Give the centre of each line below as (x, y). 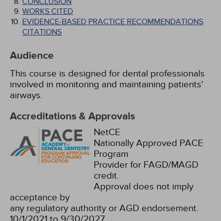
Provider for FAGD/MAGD (146, 165)
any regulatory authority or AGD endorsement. (104, 208)
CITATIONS (42, 32)
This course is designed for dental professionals (107, 74)
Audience (32, 56)
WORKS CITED (48, 11)
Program (111, 154)
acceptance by (40, 197)
